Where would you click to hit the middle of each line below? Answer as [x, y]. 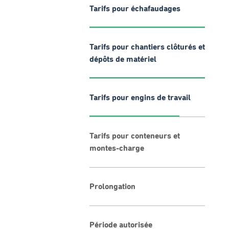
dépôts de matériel [123, 59]
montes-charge [117, 148]
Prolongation [112, 187]
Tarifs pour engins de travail [140, 98]
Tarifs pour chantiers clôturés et [147, 47]
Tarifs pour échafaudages [135, 9]
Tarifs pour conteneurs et [135, 136]
